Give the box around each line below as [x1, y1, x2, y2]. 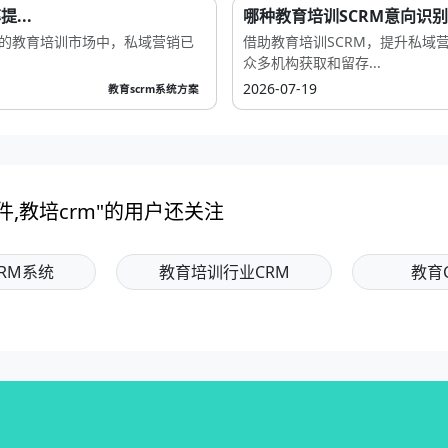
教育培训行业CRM [158, 261, 290, 283]
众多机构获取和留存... [242, 53, 381, 72]
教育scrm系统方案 [107, 81, 199, 96]
